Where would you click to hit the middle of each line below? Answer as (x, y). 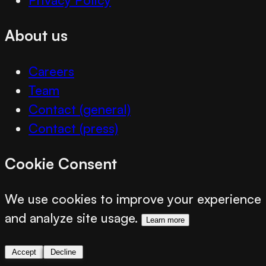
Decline (63, 252)
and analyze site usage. (71, 218)
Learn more (165, 220)
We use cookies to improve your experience (133, 199)
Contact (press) (73, 128)
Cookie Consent (61, 164)
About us (36, 35)
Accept (24, 252)
